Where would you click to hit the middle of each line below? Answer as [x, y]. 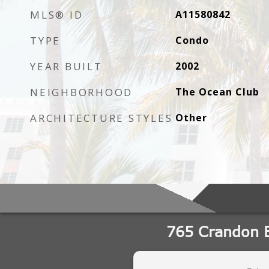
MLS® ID [57, 15]
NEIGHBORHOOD [81, 92]
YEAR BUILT [66, 66]
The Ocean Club [217, 92]
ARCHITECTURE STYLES [101, 118]
